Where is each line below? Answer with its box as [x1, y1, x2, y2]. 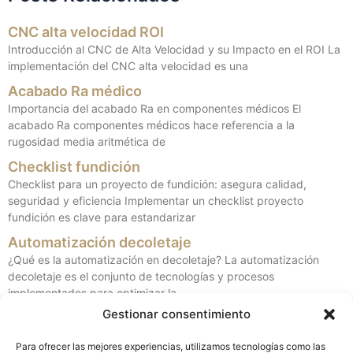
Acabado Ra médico [8, 82, 142, 99]
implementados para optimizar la [8, 285, 176, 299]
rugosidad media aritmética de [8, 134, 165, 148]
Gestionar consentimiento [102, 307, 251, 321]
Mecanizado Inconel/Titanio [8, 309, 198, 326]
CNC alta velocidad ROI [8, 23, 164, 40]
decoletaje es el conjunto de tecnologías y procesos [8, 269, 274, 283]
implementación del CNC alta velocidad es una [8, 58, 248, 72]
